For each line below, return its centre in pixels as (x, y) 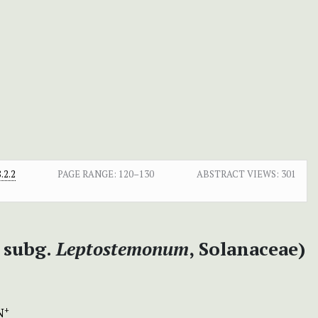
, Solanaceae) (247, 248)
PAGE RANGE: (87, 174)
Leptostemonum (122, 248)
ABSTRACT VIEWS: (237, 174)
